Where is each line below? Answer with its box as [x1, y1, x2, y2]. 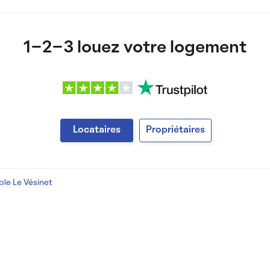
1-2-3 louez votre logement [23, 40, 246, 56]
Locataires [73, 125, 121, 134]
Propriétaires [146, 125, 206, 134]
